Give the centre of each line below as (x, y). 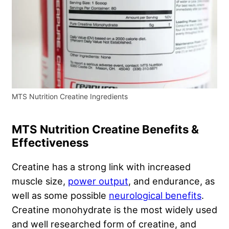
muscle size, (40, 181)
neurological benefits (155, 195)
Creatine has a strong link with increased (101, 166)
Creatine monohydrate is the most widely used (114, 209)
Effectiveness (50, 142)
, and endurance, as (171, 181)
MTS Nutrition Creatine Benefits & (105, 129)
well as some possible (60, 195)
